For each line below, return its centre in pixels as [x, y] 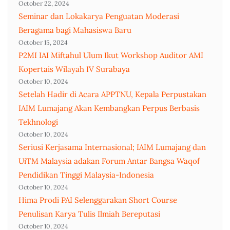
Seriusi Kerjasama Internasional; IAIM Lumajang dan [112, 147]
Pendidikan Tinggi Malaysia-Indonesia [86, 175]
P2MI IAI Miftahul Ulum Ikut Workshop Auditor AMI [111, 55]
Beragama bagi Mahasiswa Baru [75, 30]
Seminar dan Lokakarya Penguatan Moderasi [99, 16]
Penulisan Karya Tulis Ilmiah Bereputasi [89, 214]
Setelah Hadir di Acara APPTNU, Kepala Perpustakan [112, 94]
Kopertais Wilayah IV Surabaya [74, 69]
